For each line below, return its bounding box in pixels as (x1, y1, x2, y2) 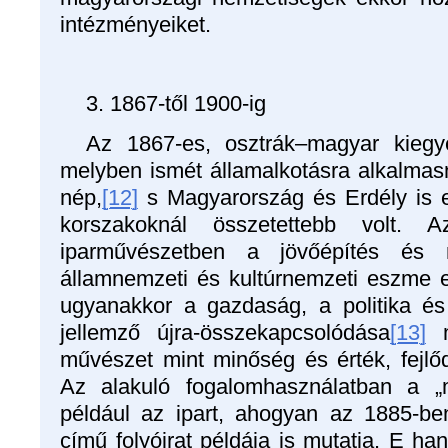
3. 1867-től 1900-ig (86, 90, 266, 116)
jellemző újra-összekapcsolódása (60, 319, 390, 345)
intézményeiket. (60, 11, 211, 37)
